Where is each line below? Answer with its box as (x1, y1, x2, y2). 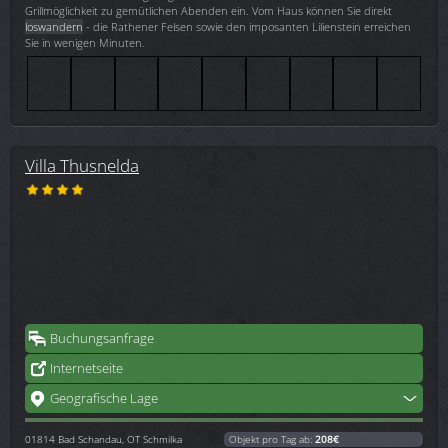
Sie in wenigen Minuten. (25, 34, 145, 50)
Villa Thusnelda (25, 152, 139, 177)
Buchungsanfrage (50, 328, 154, 347)
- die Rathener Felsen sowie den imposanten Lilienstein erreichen (83, 18, 411, 34)
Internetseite (50, 358, 123, 377)
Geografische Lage (50, 388, 158, 407)
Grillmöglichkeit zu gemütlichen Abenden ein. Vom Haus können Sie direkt (25, 2, 392, 18)
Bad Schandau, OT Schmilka (58, 431, 182, 446)
